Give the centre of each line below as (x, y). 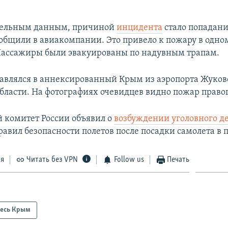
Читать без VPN (52, 160)
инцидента (140, 27)
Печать (178, 160)
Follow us (129, 160)
